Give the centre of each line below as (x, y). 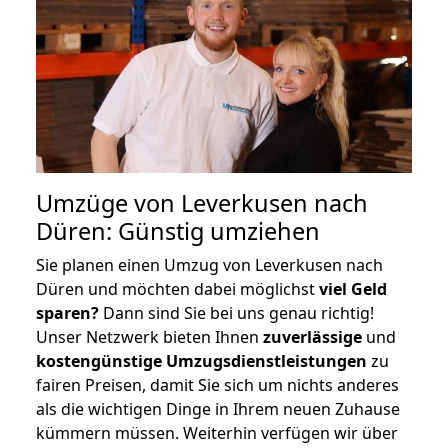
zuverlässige (312, 336)
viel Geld (353, 288)
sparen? (67, 312)
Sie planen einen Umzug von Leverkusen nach (209, 264)
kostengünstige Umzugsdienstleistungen (201, 360)
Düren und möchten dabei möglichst (177, 288)
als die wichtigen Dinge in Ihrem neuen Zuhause (218, 408)
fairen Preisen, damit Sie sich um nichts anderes (217, 384)
